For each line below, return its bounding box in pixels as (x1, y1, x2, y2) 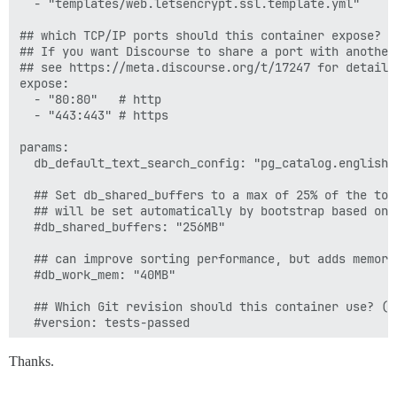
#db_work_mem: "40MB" (19, 267, 175, 284)
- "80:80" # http (19, 91, 161, 108)
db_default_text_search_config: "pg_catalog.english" (19, 155, 395, 172)
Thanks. (9, 354, 54, 370)
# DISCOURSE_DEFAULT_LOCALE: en (19, 378, 246, 395)
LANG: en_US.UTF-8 (19, 362, 154, 379)
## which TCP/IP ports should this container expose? (19, 27, 381, 44)
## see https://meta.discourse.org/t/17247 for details (19, 59, 395, 76)
